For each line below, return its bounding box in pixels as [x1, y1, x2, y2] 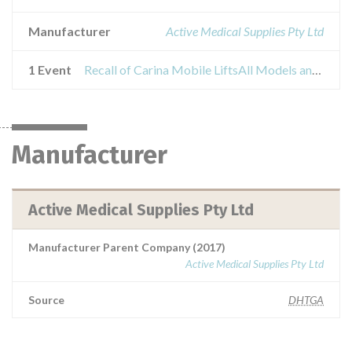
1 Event [28, 62, 71, 77]
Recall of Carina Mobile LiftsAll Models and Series [312, 62, 321, 77]
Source [28, 293, 64, 306]
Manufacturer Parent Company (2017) [28, 240, 225, 254]
